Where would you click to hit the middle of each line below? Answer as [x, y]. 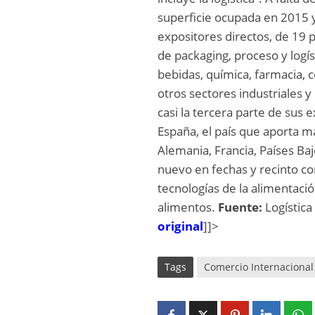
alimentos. [188, 207]
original [181, 226]
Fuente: [242, 207]
